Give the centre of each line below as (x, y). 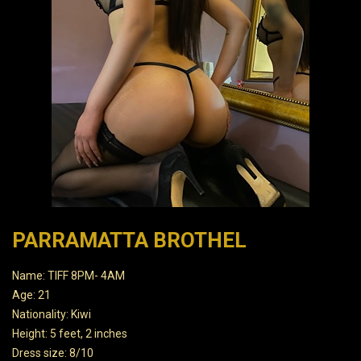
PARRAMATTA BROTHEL (129, 240)
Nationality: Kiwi (52, 314)
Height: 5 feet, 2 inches (70, 334)
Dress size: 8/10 (53, 353)
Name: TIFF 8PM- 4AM (68, 276)
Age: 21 (31, 295)
